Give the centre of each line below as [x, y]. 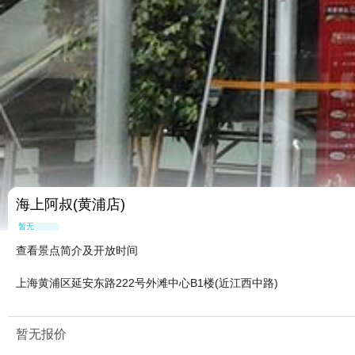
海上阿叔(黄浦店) [71, 205]
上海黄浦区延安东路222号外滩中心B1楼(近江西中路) [147, 283]
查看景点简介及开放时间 [77, 251]
